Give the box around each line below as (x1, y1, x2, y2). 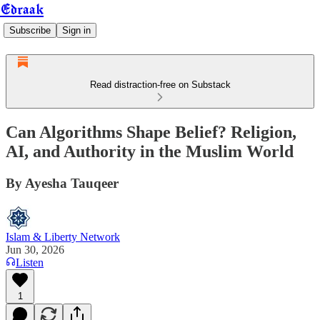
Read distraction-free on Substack (89, 79, 231, 90)
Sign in (62, 25, 91, 36)
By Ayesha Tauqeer (6, 175, 119, 191)
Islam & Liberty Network (6, 230, 120, 243)
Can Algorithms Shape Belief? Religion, (6, 122, 296, 141)
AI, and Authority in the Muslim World (6, 141, 294, 161)
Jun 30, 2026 (6, 243, 64, 256)
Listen (16, 256, 44, 269)
